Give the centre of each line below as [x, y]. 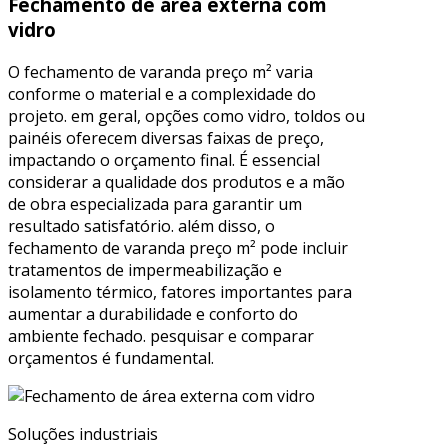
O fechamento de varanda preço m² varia [160, 71]
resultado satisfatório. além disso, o [141, 225]
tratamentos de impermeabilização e [145, 269]
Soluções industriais [83, 433]
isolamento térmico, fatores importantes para [180, 291]
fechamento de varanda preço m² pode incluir [178, 247]
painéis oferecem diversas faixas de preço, [166, 137]
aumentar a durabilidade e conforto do [153, 313]
